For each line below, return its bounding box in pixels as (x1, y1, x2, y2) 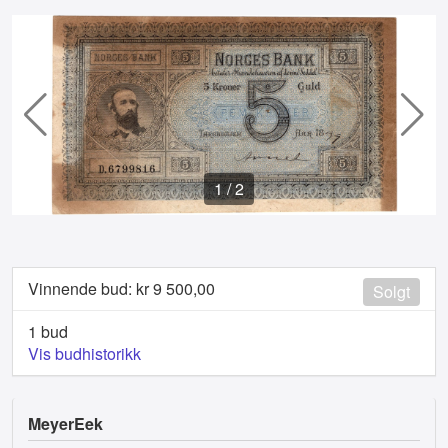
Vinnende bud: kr (28, 277, 153, 301)
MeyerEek (28, 412, 103, 436)
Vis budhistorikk (28, 342, 141, 366)
